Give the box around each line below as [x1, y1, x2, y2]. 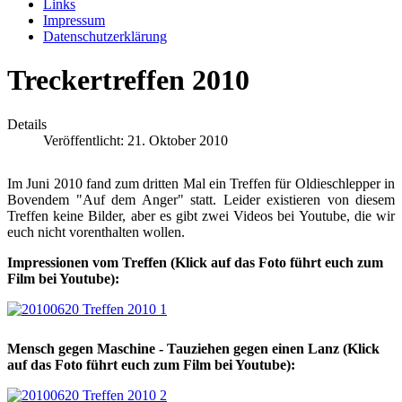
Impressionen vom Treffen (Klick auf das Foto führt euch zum [7, 254, 383, 270]
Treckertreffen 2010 [7, 64, 249, 97]
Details [7, 116, 47, 132]
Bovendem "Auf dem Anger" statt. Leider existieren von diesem [7, 191, 395, 207]
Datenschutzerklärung [43, 29, 167, 44]
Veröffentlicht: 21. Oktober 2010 [43, 132, 228, 148]
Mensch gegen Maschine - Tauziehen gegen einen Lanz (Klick [7, 340, 380, 356]
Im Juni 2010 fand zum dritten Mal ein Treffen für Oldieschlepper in [7, 175, 395, 191]
